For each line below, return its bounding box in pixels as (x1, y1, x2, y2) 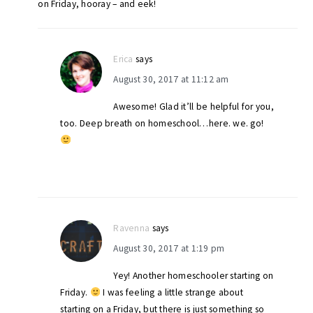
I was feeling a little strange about (100, 286, 243, 298)
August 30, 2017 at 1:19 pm (113, 242, 225, 254)
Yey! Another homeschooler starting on (113, 269, 274, 282)
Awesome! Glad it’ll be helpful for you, (113, 100, 274, 112)
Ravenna (113, 221, 150, 234)
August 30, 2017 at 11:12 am (113, 73, 229, 85)
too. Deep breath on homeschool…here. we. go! (60, 117, 264, 129)
